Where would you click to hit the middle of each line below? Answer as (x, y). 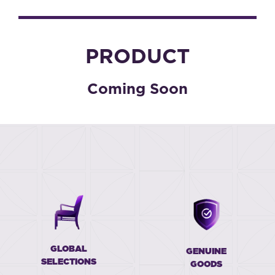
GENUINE (206, 252)
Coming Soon (137, 90)
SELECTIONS (69, 262)
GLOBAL (69, 249)
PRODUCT (137, 57)
